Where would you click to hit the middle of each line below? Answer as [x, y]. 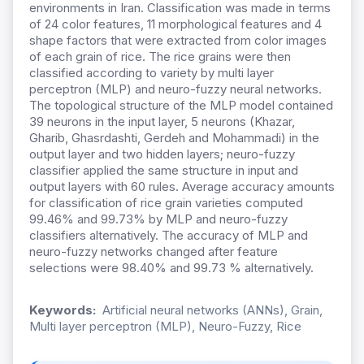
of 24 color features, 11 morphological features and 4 [175, 24]
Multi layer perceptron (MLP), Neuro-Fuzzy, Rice [165, 327]
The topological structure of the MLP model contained [181, 106]
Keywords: [63, 310]
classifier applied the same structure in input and [164, 171]
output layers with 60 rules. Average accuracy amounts [182, 187]
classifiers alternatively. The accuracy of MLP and [169, 236]
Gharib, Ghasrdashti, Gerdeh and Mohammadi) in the [174, 138]
